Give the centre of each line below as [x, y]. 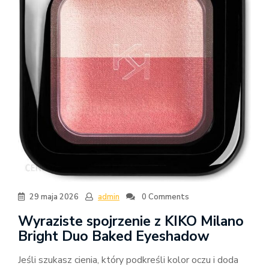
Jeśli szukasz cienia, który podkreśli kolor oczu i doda [128, 260]
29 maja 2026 [54, 197]
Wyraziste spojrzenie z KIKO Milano [131, 222]
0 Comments [165, 197]
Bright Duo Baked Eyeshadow [114, 237]
